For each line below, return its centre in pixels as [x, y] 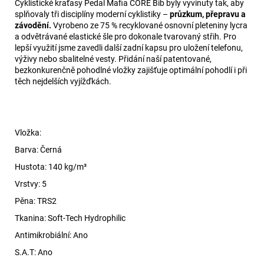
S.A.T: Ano [34, 252]
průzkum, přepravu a [208, 14]
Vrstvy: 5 [31, 184]
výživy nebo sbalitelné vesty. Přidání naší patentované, [113, 59]
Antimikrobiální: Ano [51, 235]
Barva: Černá [38, 149]
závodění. [33, 25]
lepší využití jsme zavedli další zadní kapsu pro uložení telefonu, [129, 47]
